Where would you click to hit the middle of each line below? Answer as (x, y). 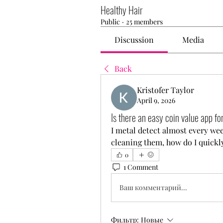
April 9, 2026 (156, 100)
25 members (144, 21)
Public (110, 21)
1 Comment (141, 167)
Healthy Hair (122, 10)
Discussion (134, 39)
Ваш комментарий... (153, 188)
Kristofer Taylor (166, 90)
